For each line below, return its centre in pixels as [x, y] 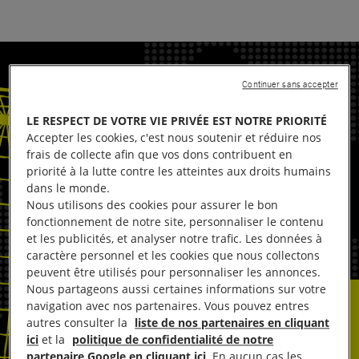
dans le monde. [69, 188]
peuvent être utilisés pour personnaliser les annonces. [174, 272]
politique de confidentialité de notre [173, 340]
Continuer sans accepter [290, 85]
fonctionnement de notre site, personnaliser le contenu [175, 222]
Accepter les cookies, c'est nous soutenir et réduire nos [174, 138]
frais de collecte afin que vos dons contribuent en [160, 155]
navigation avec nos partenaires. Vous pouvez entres [168, 306]
